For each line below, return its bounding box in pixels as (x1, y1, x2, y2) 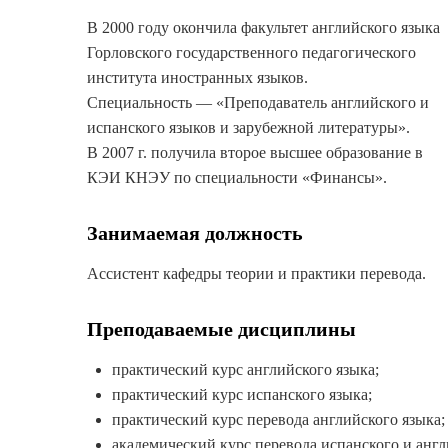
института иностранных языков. (87, 69, 308, 87)
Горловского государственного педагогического (87, 44, 416, 62)
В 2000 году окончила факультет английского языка (87, 19, 440, 37)
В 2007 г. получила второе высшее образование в (87, 144, 423, 162)
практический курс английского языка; (112, 361, 379, 379)
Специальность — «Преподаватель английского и (87, 94, 429, 112)
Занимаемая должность (87, 222, 338, 245)
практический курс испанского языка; (112, 386, 372, 404)
